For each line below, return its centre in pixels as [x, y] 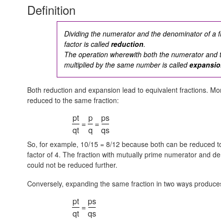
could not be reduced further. [72, 165]
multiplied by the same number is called [127, 64]
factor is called [88, 44]
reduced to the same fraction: [73, 100]
